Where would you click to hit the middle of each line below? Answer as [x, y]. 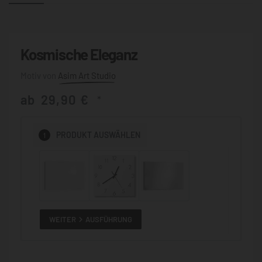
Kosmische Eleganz [79, 54]
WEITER [63, 219]
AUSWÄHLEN [117, 135]
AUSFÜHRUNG [109, 219]
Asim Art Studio [87, 75]
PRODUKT [74, 135]
